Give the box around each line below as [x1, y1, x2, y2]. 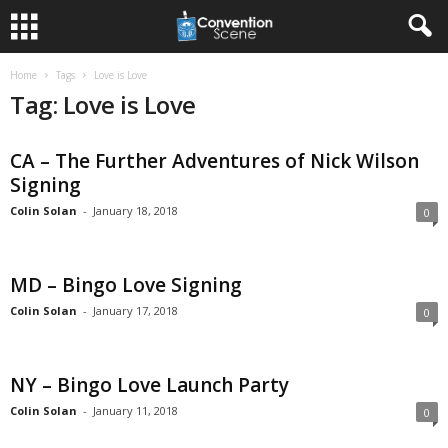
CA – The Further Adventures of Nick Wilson [10, 148, 419, 174]
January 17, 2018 [93, 303, 178, 318]
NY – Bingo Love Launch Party [10, 372, 289, 398]
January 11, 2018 [93, 403, 178, 418]
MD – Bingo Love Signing [10, 272, 242, 298]
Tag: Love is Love [10, 88, 196, 121]
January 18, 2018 [93, 203, 178, 218]
